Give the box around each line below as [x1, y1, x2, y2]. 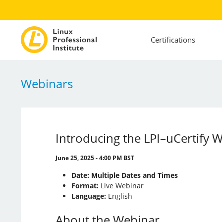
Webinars [20, 75, 73, 92]
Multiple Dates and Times [91, 170, 178, 180]
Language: [71, 191, 106, 201]
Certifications [150, 35, 195, 45]
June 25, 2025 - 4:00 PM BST [55, 153, 134, 162]
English [106, 191, 132, 201]
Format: [71, 180, 99, 190]
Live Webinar [98, 180, 144, 190]
